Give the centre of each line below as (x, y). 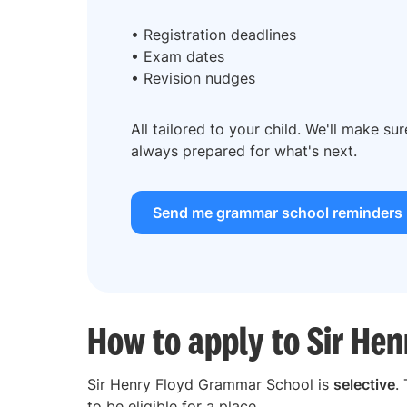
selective (364, 384)
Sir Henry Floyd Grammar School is (210, 384)
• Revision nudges (193, 78)
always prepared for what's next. (244, 150)
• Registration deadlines (213, 34)
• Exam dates (178, 56)
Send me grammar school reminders (278, 212)
